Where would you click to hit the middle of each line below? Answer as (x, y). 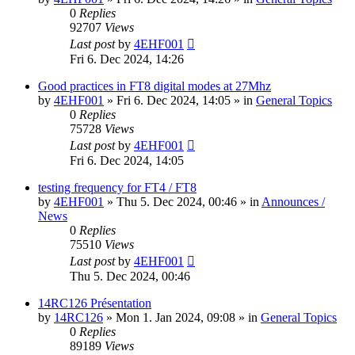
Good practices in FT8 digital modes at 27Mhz (155, 86)
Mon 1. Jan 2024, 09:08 (176, 318)
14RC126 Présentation (95, 303)
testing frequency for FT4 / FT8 (117, 188)
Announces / (293, 202)
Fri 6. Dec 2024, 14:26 (127, 59)
